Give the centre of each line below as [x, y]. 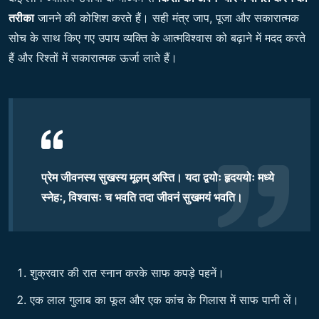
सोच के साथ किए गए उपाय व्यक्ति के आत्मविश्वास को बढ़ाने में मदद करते [157, 38]
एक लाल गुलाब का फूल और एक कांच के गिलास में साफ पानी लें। [164, 300]
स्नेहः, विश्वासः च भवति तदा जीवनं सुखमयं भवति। [142, 198]
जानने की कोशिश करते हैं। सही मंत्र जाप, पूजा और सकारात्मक [167, 18]
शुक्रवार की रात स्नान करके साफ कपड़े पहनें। [127, 273]
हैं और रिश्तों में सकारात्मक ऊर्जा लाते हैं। [93, 58]
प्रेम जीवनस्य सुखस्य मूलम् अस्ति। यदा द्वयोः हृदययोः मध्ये [158, 178]
